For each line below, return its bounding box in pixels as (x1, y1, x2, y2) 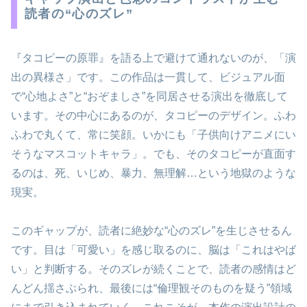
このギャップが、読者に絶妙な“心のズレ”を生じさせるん (11, 225, 292, 237)
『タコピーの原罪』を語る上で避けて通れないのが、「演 (11, 51, 296, 64)
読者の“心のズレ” (24, 6, 134, 21)
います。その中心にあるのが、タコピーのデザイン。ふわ (11, 109, 296, 121)
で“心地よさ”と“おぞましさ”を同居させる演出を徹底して (11, 90, 288, 102)
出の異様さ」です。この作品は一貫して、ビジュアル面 (11, 71, 285, 83)
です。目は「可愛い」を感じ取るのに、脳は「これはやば (11, 244, 296, 256)
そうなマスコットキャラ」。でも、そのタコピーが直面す (11, 147, 296, 160)
